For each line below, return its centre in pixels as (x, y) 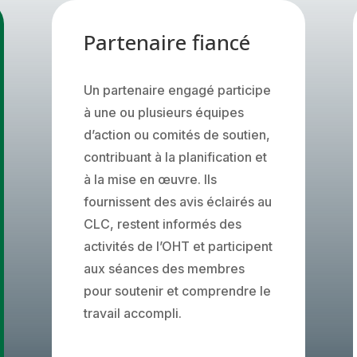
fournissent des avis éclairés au (177, 201)
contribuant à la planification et (175, 157)
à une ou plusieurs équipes (163, 112)
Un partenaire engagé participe (177, 90)
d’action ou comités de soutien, (177, 134)
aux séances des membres (164, 268)
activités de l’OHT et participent (178, 246)
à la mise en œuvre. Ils (150, 179)
